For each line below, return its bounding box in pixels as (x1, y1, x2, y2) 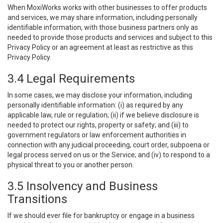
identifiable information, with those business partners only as (7, 23, 198, 31)
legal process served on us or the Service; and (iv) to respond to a (7, 151, 210, 159)
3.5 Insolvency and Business (7, 179, 158, 193)
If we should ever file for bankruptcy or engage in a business (7, 212, 195, 220)
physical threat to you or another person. (7, 161, 134, 169)
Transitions (7, 192, 67, 206)
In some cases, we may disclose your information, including (7, 91, 192, 99)
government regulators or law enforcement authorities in (7, 131, 186, 139)
